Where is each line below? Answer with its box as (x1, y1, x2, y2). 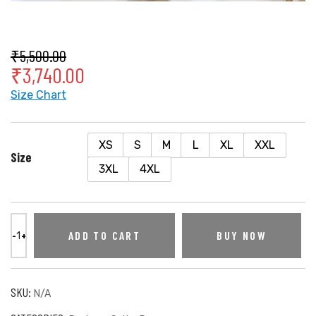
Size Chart (11, 88, 66, 102)
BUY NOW (217, 229, 267, 243)
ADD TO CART (68, 229, 141, 243)
